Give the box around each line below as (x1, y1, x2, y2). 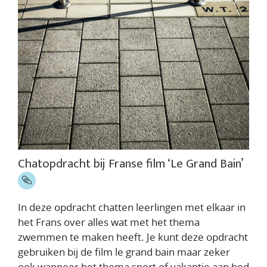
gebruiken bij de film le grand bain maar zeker (18, 245, 230, 259)
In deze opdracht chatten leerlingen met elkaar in (18, 200, 246, 215)
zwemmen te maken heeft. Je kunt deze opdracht (18, 230, 248, 244)
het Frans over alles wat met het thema (18, 215, 200, 229)
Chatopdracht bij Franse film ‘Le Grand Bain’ (18, 153, 243, 175)
